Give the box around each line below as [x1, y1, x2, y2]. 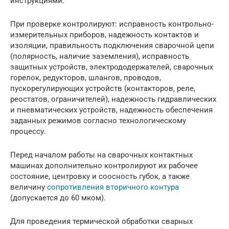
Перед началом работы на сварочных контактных [10, 150, 193, 160]
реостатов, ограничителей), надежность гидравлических [10, 95, 216, 104]
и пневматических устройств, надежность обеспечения [10, 105, 213, 115]
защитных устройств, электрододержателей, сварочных [10, 62, 213, 72]
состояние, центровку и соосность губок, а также [10, 172, 190, 181]
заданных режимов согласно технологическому [10, 116, 186, 126]
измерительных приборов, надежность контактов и [10, 30, 199, 40]
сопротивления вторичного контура [47, 182, 179, 192]
